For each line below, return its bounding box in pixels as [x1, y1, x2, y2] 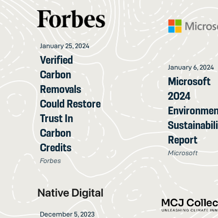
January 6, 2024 [168, 63, 215, 71]
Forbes [40, 156, 61, 164]
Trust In [40, 111, 73, 125]
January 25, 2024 [40, 41, 90, 50]
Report [168, 133, 198, 146]
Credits [40, 141, 72, 154]
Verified [40, 53, 73, 66]
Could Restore [40, 97, 101, 110]
